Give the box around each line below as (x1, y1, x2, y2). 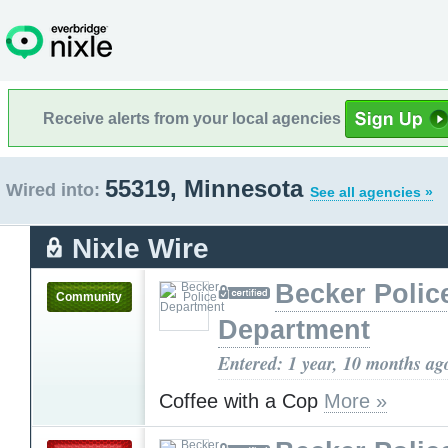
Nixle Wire (72, 232, 209, 264)
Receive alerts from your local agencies (43, 109, 345, 127)
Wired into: (6, 180, 100, 200)
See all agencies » (310, 184, 433, 200)
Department (218, 314, 370, 345)
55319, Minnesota (105, 175, 310, 202)
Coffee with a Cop (159, 389, 324, 412)
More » (324, 389, 387, 412)
